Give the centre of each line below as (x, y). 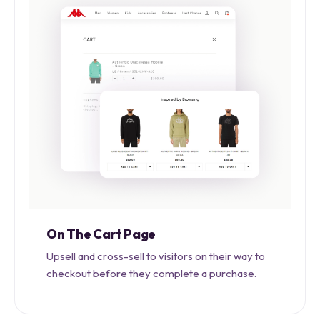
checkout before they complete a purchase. (151, 274)
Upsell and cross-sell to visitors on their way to (156, 256)
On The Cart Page (101, 234)
